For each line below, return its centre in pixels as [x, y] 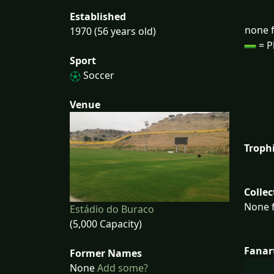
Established [98, 17]
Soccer [98, 75]
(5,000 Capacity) [106, 224]
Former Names [106, 253]
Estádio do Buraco [112, 209]
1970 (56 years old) [113, 31]
